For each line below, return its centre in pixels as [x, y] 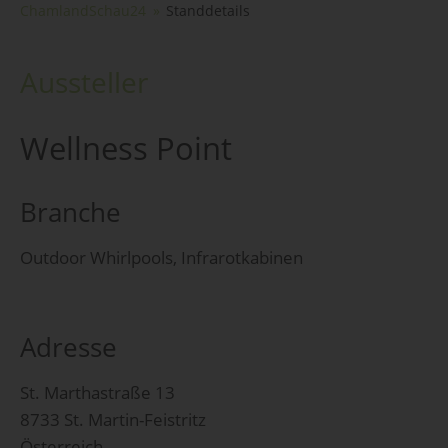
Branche [70, 212]
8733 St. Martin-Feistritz [113, 419]
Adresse [68, 346]
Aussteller [84, 81]
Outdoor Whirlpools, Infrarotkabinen [161, 258]
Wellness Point [126, 147]
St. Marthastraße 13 [97, 392]
